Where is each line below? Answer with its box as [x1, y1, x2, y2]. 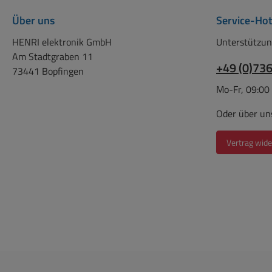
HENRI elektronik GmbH [12, 35, 112, 49]
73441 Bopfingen [12, 64, 84, 78]
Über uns [12, 12, 55, 29]
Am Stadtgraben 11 [12, 49, 93, 64]
